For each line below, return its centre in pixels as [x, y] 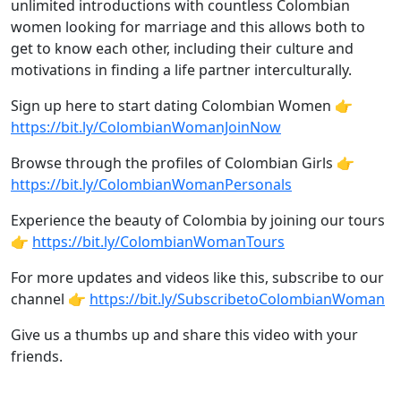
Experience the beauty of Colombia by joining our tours [198, 220]
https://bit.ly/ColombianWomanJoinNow [146, 127]
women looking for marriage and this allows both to [188, 27]
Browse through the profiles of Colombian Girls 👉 [183, 163]
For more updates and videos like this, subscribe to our [197, 277]
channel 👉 [50, 299]
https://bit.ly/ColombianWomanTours [158, 242]
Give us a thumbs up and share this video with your [184, 335]
